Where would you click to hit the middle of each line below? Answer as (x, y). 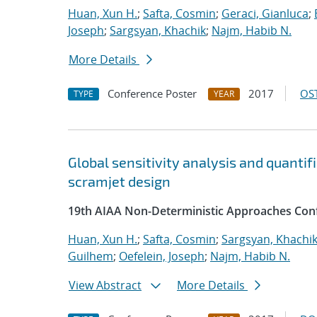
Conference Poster (152, 93)
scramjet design (119, 181)
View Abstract (105, 285)
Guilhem (91, 256)
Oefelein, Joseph (162, 256)
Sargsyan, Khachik (158, 30)
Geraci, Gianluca (265, 13)
